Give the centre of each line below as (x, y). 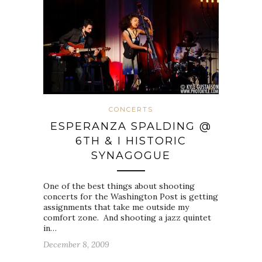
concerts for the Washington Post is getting (131, 196)
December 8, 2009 (76, 244)
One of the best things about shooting (119, 186)
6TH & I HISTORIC (131, 141)
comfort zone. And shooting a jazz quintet (127, 217)
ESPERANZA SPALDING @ (131, 126)
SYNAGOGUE (131, 155)
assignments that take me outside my (116, 207)
